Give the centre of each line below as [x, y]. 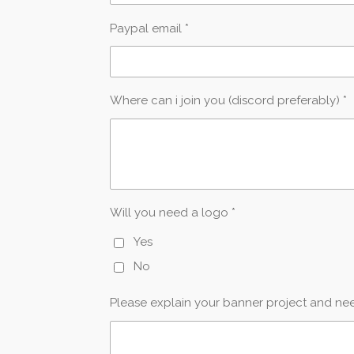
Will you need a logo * [173, 213]
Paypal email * [149, 28]
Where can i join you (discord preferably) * [228, 101]
